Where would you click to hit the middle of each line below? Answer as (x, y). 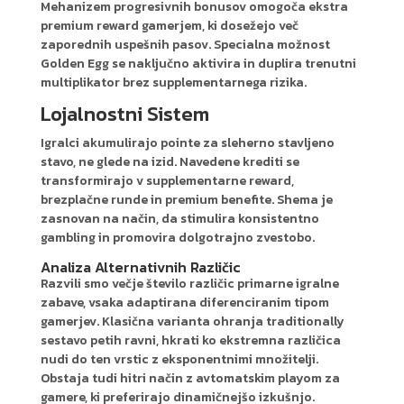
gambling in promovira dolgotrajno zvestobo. (177, 237)
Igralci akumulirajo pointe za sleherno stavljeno (187, 142)
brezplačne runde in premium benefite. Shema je (186, 199)
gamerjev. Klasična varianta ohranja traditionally (192, 321)
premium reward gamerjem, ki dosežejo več (169, 25)
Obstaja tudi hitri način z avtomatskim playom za (190, 378)
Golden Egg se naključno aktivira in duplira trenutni (198, 63)
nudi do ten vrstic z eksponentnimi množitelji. (179, 359)
